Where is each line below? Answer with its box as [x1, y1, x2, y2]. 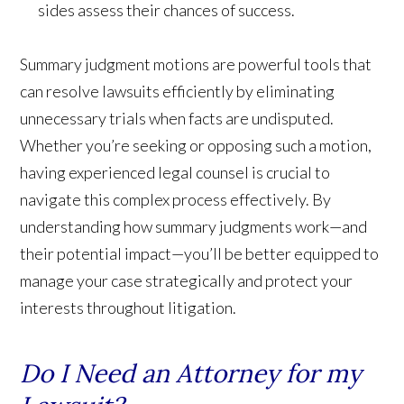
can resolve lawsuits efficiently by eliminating [20, 80, 335, 101]
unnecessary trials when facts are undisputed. [20, 107, 335, 128]
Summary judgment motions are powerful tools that [20, 53, 372, 74]
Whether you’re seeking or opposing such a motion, [20, 134, 372, 155]
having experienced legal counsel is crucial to [20, 161, 331, 182]
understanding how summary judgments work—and [20, 216, 368, 236]
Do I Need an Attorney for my [20, 356, 363, 390]
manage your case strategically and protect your [20, 270, 353, 290]
